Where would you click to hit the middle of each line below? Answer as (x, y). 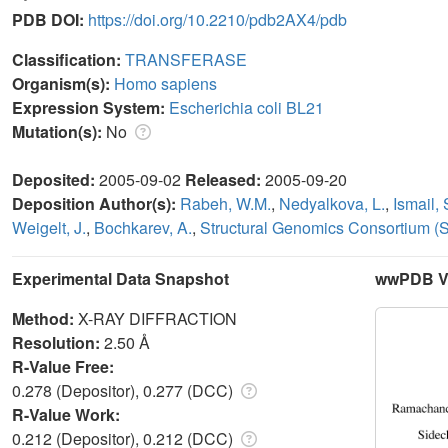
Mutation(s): (59, 131)
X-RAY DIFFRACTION (157, 318)
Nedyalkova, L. (332, 203)
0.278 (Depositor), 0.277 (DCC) (124, 390)
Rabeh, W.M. (225, 203)
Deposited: (55, 179)
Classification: (68, 59)
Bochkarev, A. (143, 227)
